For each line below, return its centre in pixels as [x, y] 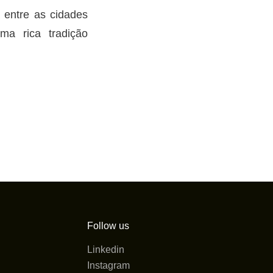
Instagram [108, 266]
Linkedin [105, 250]
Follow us [108, 225]
